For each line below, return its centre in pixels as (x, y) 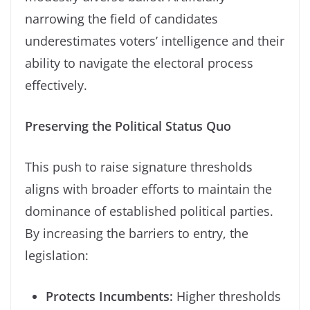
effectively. (56, 85)
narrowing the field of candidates (121, 18)
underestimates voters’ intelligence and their (155, 40)
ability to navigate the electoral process (139, 63)
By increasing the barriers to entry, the (137, 233)
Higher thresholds (227, 296)
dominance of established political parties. (149, 211)
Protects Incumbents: (109, 296)
